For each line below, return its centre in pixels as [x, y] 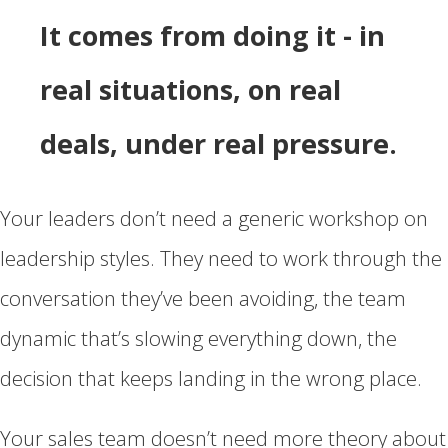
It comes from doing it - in [212, 35]
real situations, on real [190, 89]
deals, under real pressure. [218, 143]
